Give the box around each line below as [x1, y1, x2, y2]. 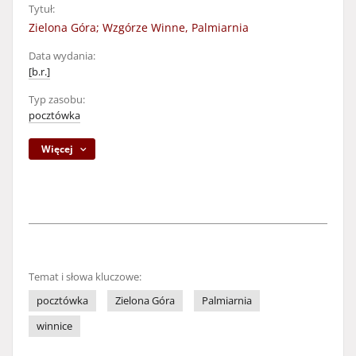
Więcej [41, 142, 74, 156]
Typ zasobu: [29, 93, 85, 106]
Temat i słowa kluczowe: [29, 270, 141, 284]
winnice [37, 319, 72, 333]
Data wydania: [29, 49, 95, 63]
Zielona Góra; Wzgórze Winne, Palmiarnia [29, 20, 249, 35]
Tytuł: [29, 2, 55, 16]
